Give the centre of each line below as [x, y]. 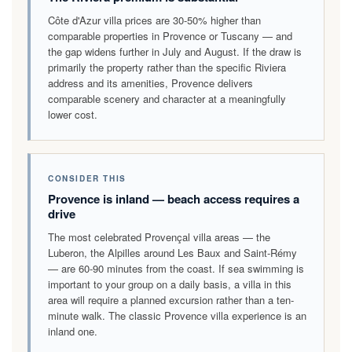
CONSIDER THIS [87, 178]
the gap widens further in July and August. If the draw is [175, 51]
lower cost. [73, 114]
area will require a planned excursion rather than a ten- [171, 299]
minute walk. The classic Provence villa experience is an [177, 315]
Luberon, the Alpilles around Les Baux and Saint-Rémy [172, 252]
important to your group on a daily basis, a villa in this [170, 284]
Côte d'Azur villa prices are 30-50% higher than [154, 20]
